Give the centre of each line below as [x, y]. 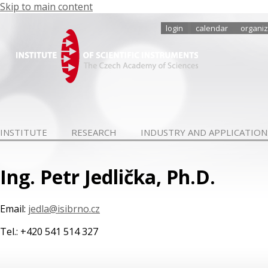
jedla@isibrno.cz [64, 209]
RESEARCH [94, 132]
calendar [212, 28]
